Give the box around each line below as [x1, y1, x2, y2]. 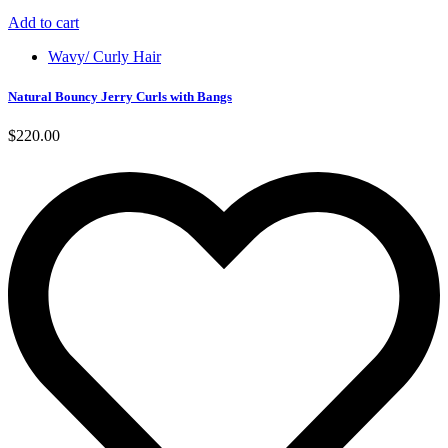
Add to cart [8, 14, 79, 32]
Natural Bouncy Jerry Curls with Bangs [8, 88, 232, 104]
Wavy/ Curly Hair [48, 48, 161, 66]
